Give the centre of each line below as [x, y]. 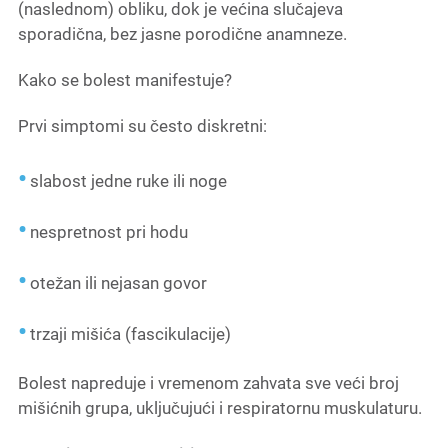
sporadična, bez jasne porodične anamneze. [182, 34]
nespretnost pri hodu [108, 232]
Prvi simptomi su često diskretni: [142, 126]
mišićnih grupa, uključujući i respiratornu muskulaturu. [219, 408]
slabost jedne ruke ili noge [128, 181]
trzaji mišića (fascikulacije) [130, 334]
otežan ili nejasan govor [118, 283]
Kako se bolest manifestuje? [124, 80]
